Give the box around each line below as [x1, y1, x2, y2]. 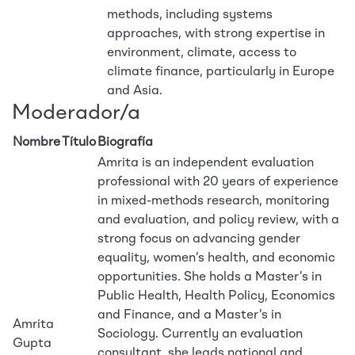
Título [62, 136, 96, 149]
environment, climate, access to [107, 47, 296, 59]
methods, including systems [107, 9, 273, 21]
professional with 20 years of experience [97, 176, 338, 189]
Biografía [97, 136, 153, 149]
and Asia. [107, 85, 162, 97]
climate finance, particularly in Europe [107, 66, 334, 78]
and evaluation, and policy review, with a [97, 214, 339, 227]
